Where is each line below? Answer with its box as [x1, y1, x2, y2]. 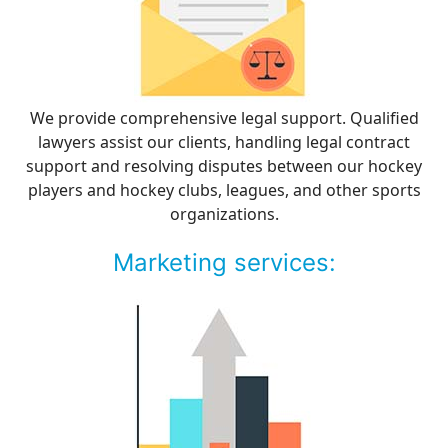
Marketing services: [112, 248, 336, 277]
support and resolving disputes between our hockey [26, 155, 422, 177]
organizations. [169, 203, 279, 225]
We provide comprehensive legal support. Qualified [29, 107, 419, 129]
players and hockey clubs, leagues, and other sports [27, 179, 421, 201]
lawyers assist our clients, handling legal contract [38, 131, 410, 153]
